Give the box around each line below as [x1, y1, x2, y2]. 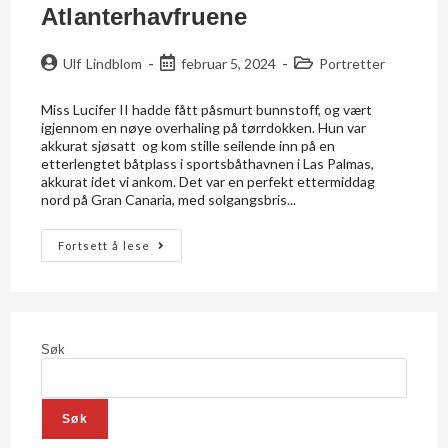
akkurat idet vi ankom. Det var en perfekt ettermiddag [41, 172, 376, 190]
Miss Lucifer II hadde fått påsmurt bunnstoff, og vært [41, 100, 373, 118]
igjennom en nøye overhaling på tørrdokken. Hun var [41, 118, 367, 136]
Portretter [318, 54, 385, 72]
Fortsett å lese [58, 238, 151, 252]
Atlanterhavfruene [41, 2, 247, 30]
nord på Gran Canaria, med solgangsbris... [41, 190, 297, 208]
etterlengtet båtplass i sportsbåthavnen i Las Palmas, [41, 154, 375, 172]
